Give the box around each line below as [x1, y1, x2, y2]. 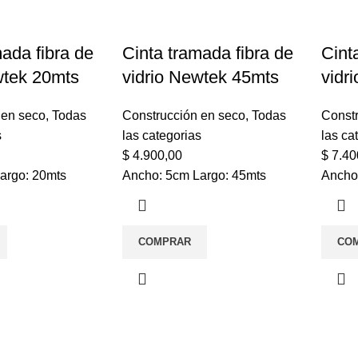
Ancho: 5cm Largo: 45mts [121, 168, 266, 182]
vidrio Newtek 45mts [121, 66, 279, 87]
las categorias [121, 128, 201, 142]
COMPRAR [137, 235, 191, 248]
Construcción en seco [121, 108, 245, 122]
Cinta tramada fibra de [121, 42, 293, 63]
